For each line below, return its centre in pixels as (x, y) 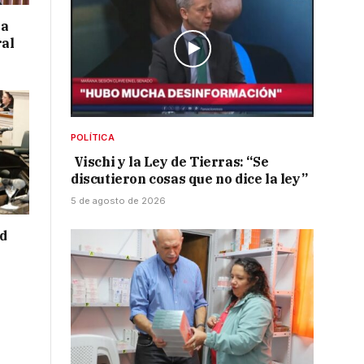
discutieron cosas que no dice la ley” (189, 179)
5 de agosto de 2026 (118, 201)
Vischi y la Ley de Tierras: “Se (170, 162)
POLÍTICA (93, 138)
